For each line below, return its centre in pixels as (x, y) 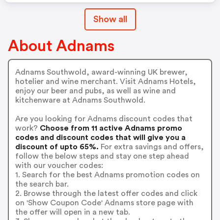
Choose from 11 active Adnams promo (110, 128)
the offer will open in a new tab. (72, 212)
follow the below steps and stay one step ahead (102, 156)
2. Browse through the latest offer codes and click (106, 193)
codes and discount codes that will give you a (100, 137)
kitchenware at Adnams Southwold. (80, 100)
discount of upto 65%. (57, 147)
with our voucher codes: (59, 165)
